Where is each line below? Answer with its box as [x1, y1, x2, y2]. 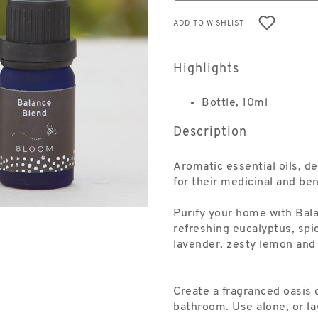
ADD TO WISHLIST [173, 20, 244, 28]
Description [173, 126, 247, 139]
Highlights [173, 62, 239, 76]
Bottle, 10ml [202, 97, 268, 109]
